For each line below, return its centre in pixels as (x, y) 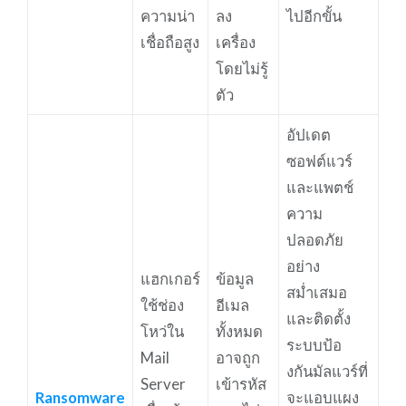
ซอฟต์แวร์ (319, 160)
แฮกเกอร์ (170, 278)
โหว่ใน (162, 331)
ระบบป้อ (314, 344)
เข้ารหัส (241, 383)
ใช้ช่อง (162, 304)
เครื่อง (235, 42)
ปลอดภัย (314, 239)
